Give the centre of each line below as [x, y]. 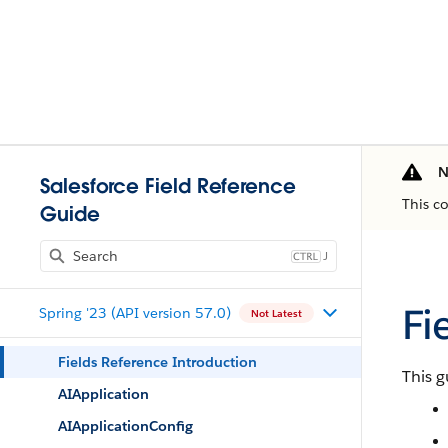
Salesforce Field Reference [168, 186]
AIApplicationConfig [125, 426]
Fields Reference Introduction [157, 362]
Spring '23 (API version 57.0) [134, 312]
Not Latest [276, 313]
